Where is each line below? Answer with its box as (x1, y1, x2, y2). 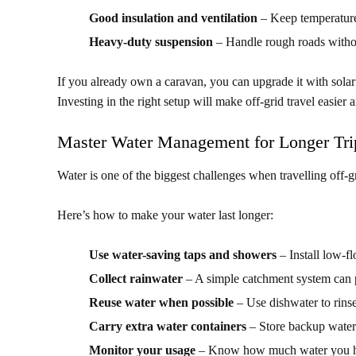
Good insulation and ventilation (89, 11, 257, 25)
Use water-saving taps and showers (89, 248, 277, 262)
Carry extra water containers (89, 319, 246, 334)
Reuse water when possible (89, 296, 234, 310)
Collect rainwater (89, 272, 183, 286)
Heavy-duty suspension (89, 35, 213, 49)
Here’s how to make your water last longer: (57, 208, 273, 222)
